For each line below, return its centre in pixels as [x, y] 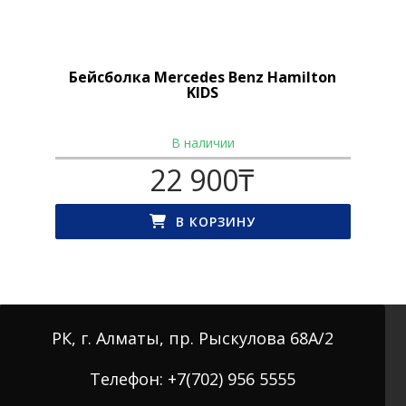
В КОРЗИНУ [216, 222]
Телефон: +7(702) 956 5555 [193, 379]
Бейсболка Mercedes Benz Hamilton [203, 77]
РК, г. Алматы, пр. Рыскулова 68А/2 [193, 338]
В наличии [203, 143]
